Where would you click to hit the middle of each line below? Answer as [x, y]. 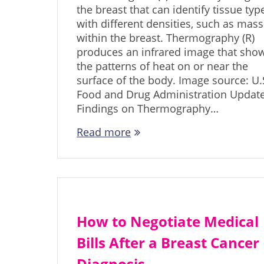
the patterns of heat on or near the [163, 66]
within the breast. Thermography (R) [166, 38]
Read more [104, 132]
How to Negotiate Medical [168, 222]
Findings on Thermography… [148, 109]
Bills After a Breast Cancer [168, 243]
